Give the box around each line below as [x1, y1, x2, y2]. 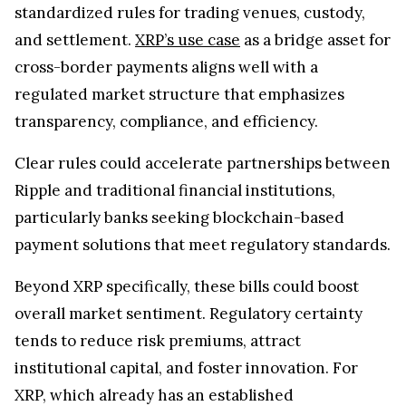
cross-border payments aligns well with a [14, 56, 318, 77]
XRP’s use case [135, 29, 240, 50]
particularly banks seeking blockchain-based [14, 207, 344, 227]
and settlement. [14, 29, 135, 50]
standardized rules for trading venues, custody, [14, 2, 365, 23]
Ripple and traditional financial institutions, [14, 179, 335, 200]
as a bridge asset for [240, 29, 391, 50]
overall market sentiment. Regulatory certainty [14, 303, 362, 324]
